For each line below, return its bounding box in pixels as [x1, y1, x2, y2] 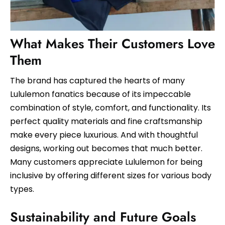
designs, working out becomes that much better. [10, 143, 202, 155]
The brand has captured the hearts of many [10, 75, 185, 87]
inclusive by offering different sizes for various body [10, 170, 211, 182]
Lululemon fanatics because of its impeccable [10, 88, 191, 100]
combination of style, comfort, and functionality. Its [10, 102, 211, 114]
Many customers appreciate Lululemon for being [10, 156, 202, 168]
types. [10, 183, 34, 195]
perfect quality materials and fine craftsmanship [10, 116, 202, 128]
